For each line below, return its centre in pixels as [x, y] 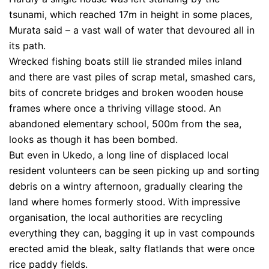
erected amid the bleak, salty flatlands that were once [132, 249]
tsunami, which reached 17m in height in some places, [131, 14]
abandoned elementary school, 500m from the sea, [125, 124]
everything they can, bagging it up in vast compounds [132, 233]
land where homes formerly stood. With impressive [125, 202]
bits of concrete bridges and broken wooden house [126, 92]
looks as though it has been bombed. [93, 139]
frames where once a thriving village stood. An [115, 108]
